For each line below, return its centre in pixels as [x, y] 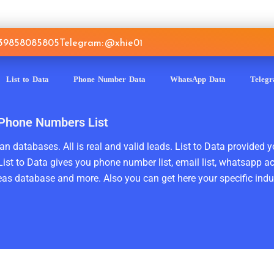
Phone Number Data [109, 79]
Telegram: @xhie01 [101, 42]
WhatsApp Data [198, 79]
